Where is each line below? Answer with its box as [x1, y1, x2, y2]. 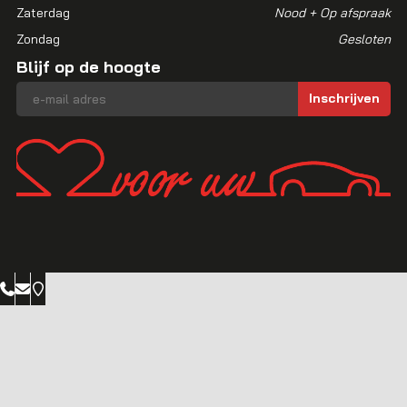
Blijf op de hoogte [15, 55, 161, 77]
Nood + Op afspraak [274, 4, 392, 21]
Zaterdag [15, 4, 70, 21]
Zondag [15, 30, 60, 47]
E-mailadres [15, 80, 84, 97]
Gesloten [338, 30, 392, 47]
